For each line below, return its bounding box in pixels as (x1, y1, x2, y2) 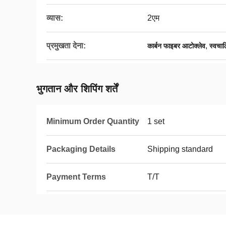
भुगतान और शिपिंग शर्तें (36, 83, 118, 94)
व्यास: (46, 14, 63, 22)
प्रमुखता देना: (46, 41, 86, 50)
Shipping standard (147, 145, 213, 153)
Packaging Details (46, 145, 116, 153)
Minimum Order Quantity (46, 117, 139, 126)
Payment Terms (46, 173, 106, 181)
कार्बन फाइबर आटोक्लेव (147, 42, 205, 50)
